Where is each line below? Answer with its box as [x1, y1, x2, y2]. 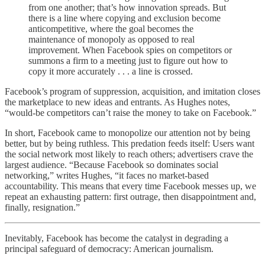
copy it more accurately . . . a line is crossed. [28, 66, 193, 76]
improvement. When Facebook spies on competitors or [28, 44, 232, 55]
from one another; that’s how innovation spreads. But [28, 2, 226, 12]
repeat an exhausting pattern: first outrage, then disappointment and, [5, 191, 256, 202]
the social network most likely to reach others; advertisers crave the [5, 148, 253, 159]
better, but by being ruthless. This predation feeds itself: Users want [5, 138, 254, 148]
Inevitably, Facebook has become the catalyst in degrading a [5, 232, 228, 243]
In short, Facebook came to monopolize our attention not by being [5, 127, 250, 138]
